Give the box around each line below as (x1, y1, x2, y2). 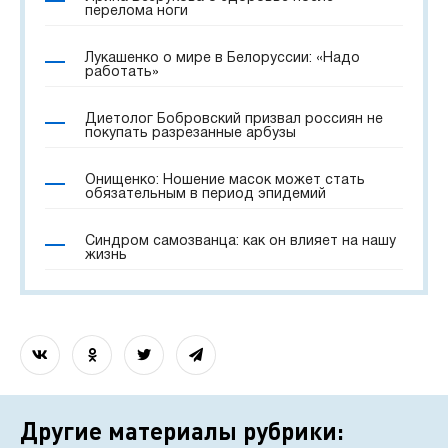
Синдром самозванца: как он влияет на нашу (85, 235, 396, 248)
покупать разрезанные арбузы (85, 127, 296, 140)
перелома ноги (85, 5, 188, 18)
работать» (85, 66, 159, 79)
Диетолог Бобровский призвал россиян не (85, 113, 383, 126)
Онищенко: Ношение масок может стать (85, 174, 365, 187)
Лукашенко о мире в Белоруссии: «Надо (85, 52, 360, 65)
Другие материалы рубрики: (20, 416, 344, 445)
